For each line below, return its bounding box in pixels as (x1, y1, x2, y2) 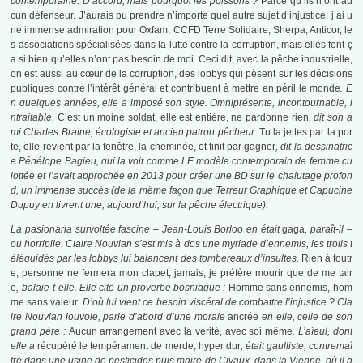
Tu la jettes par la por (258, 126, 352, 139)
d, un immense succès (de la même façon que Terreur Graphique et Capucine (11, 185, 352, 197)
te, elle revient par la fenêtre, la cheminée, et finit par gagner (11, 141, 276, 153)
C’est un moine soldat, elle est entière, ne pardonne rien (57, 112, 309, 124)
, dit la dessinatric (275, 141, 352, 153)
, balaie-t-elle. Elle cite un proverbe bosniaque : (16, 282, 228, 294)
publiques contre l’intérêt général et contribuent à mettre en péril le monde (11, 83, 341, 95)
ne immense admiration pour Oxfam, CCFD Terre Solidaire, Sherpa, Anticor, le (11, 24, 352, 36)
